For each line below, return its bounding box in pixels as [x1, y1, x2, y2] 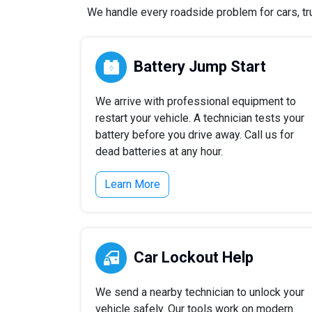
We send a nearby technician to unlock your [95, 286, 304, 299]
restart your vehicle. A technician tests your [95, 111, 304, 125]
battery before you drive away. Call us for [95, 128, 294, 141]
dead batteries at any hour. [95, 145, 223, 158]
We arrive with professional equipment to [95, 95, 296, 108]
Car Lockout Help [134, 249, 253, 266]
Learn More [104, 178, 160, 191]
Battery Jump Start [134, 58, 266, 75]
